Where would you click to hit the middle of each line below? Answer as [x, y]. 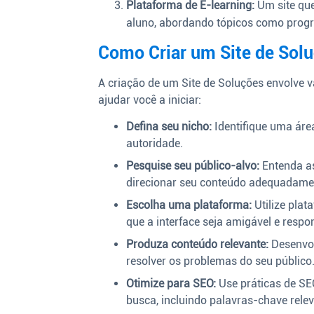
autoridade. [155, 144]
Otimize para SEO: [171, 284]
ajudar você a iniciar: [150, 100]
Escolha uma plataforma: [189, 205]
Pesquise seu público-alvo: [193, 166]
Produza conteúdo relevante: [198, 245]
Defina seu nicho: [169, 127]
